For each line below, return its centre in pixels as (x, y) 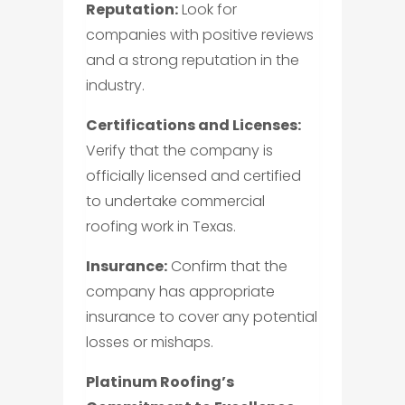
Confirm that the (227, 266)
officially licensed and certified (193, 175)
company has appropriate (180, 291)
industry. (115, 85)
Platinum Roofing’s (160, 381)
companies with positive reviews (199, 34)
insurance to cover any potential (201, 316)
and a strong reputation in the (192, 60)
